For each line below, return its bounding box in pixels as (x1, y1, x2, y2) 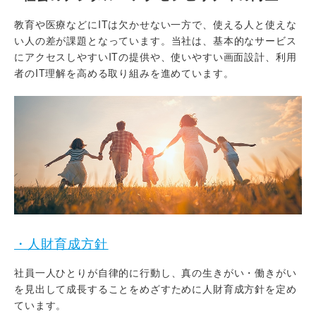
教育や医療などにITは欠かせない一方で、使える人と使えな (14, 17, 297, 32)
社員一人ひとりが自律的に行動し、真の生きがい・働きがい (14, 265, 297, 279)
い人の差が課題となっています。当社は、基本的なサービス (14, 33, 297, 48)
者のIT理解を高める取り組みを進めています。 (14, 66, 234, 80)
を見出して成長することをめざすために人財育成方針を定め (14, 281, 297, 296)
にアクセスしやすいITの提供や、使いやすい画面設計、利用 (14, 49, 297, 64)
